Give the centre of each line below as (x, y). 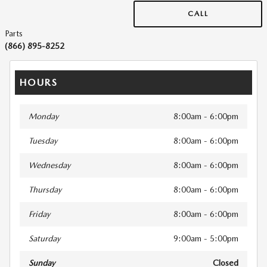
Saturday (44, 238)
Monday (44, 116)
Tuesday (43, 140)
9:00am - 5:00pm (206, 238)
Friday (39, 214)
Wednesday (49, 165)
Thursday (45, 189)
